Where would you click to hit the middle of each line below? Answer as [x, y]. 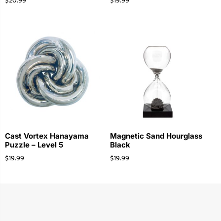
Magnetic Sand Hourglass [156, 136]
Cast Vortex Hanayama [47, 136]
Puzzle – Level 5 [34, 145]
